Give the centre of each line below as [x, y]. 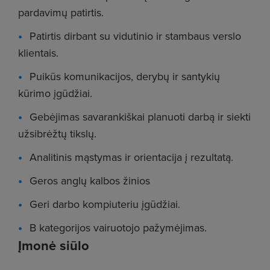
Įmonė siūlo [54, 245]
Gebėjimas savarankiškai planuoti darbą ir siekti [140, 117]
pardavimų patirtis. [61, 12]
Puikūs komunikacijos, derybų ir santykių [125, 76]
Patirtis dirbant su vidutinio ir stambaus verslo [135, 36]
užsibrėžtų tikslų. [57, 133]
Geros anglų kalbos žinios [90, 181]
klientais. [38, 53]
